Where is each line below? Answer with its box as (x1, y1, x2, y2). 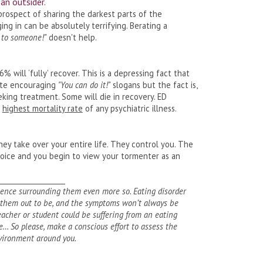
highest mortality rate (2, 102, 83, 114)
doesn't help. (46, 31, 97, 43)
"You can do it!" (58, 79, 110, 90)
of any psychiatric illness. (82, 102, 177, 114)
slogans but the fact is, (110, 79, 197, 90)
